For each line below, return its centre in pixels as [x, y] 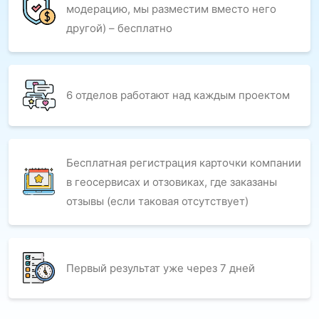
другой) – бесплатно [119, 28]
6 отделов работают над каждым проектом [178, 95]
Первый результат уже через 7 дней [161, 268]
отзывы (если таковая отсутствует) [157, 201]
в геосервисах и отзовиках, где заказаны [172, 182]
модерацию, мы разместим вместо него [171, 9]
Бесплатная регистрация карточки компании [184, 162]
